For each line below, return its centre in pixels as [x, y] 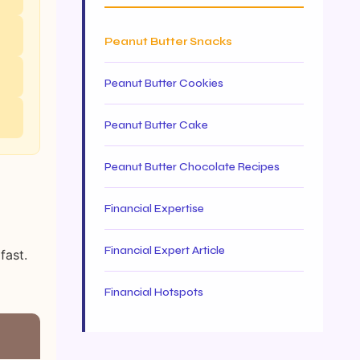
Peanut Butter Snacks [168, 41]
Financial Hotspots [154, 292]
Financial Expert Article [165, 250]
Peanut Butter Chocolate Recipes [192, 167]
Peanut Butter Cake [156, 125]
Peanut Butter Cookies [164, 83]
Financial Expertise [154, 209]
